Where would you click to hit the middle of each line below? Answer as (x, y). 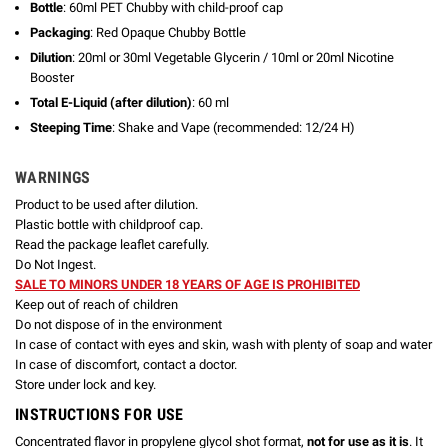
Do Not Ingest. (55, 265)
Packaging (60, 32)
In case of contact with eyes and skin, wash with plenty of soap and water (223, 345)
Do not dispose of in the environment (118, 325)
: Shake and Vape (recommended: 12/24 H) (233, 127)
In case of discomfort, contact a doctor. (126, 365)
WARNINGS (53, 178)
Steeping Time (71, 127)
